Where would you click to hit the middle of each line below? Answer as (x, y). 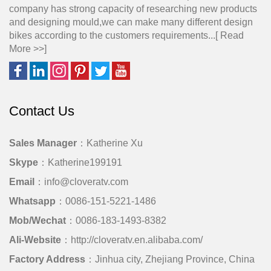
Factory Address (47, 259)
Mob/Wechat (38, 220)
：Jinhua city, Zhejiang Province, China (170, 259)
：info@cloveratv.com (81, 181)
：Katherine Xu (110, 143)
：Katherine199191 (80, 162)
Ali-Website (35, 240)
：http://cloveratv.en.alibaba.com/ (132, 240)
